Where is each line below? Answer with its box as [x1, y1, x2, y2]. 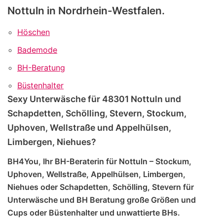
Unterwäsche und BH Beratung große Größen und [7, 195, 196, 205]
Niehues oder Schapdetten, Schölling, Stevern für [7, 182, 194, 192]
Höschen [17, 27, 50, 37]
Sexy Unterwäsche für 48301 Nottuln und [7, 93, 181, 104]
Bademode [17, 44, 57, 55]
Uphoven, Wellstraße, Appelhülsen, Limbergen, [7, 169, 185, 180]
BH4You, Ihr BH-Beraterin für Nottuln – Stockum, [7, 156, 191, 167]
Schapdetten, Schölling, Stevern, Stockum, [7, 108, 186, 118]
